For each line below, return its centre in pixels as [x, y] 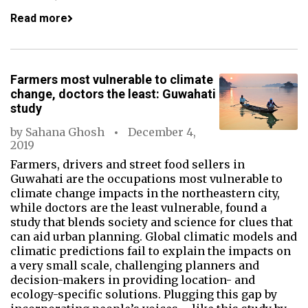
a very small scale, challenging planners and [135, 265]
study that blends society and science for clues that [152, 222]
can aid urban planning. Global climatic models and [154, 236]
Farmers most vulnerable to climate [112, 79]
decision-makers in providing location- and [133, 280]
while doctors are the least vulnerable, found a [139, 208]
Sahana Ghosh [65, 132]
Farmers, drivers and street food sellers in [128, 164]
